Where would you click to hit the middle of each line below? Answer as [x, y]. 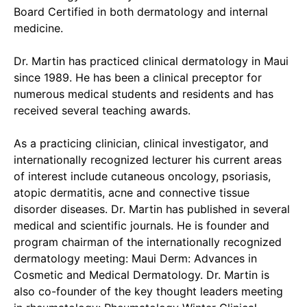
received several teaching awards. [102, 110]
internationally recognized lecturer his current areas [148, 160]
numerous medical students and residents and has [144, 94]
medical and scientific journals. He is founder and [142, 225]
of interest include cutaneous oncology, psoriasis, [142, 176]
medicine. [38, 28]
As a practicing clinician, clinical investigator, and [141, 143]
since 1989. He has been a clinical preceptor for [138, 77]
